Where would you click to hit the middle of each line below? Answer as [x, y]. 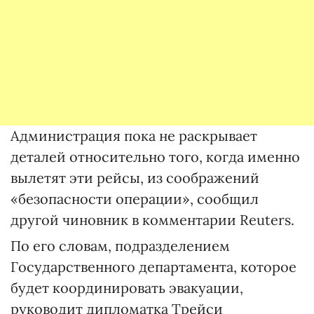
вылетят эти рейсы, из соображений [135, 177]
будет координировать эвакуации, [127, 287]
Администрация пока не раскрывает [134, 135]
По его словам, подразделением [120, 245]
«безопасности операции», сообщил [135, 198]
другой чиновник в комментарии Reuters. [152, 219]
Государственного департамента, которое [153, 266]
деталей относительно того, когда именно [155, 156]
